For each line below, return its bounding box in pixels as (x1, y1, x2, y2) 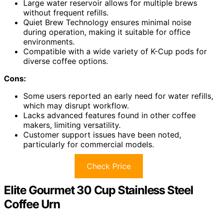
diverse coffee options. (23, 56, 108, 66)
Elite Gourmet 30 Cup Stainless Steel (4, 183, 193, 197)
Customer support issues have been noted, (23, 129, 181, 139)
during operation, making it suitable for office (23, 27, 190, 37)
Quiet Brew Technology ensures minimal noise (23, 17, 191, 27)
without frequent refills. (23, 7, 108, 17)
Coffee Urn (4, 197, 60, 211)
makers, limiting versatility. (23, 120, 121, 130)
